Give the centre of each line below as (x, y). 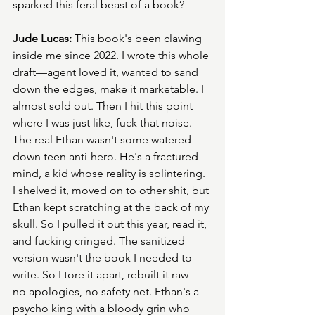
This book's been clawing (138, 39)
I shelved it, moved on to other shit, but (112, 191)
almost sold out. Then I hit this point (104, 106)
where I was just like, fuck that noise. (104, 123)
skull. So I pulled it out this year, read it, (111, 224)
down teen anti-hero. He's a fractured (107, 157)
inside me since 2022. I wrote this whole (112, 56)
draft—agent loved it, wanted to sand (107, 72)
